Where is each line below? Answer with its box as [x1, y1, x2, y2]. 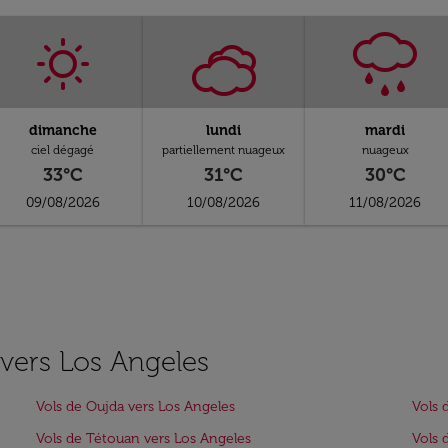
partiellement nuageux [162, 143, 286, 157]
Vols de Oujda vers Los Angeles [36, 398, 235, 415]
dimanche [28, 122, 97, 139]
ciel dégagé [31, 143, 95, 157]
